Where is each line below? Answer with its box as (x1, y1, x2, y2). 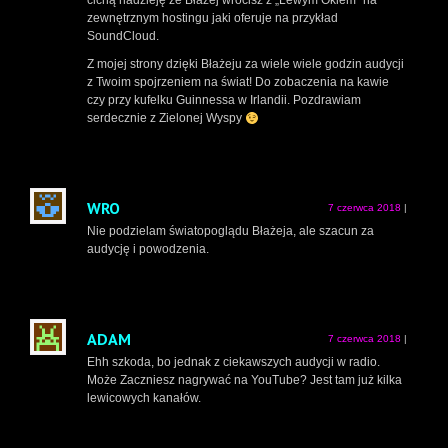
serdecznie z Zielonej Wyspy (87, 111, 245, 126)
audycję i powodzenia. (87, 242, 209, 257)
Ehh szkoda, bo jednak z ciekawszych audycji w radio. (87, 355, 380, 370)
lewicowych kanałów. (87, 391, 201, 406)
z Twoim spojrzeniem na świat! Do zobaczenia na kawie (87, 75, 389, 90)
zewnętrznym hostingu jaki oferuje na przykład (87, 11, 338, 26)
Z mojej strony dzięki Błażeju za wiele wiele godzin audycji (87, 57, 404, 72)
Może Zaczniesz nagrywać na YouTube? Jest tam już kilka (87, 373, 402, 388)
